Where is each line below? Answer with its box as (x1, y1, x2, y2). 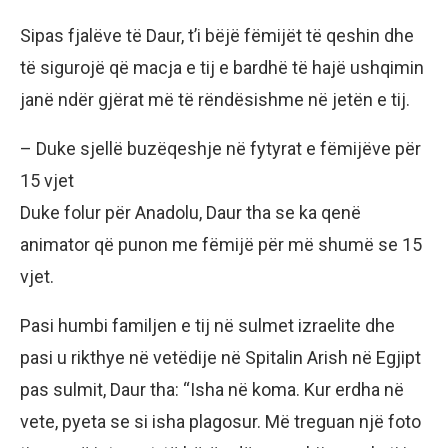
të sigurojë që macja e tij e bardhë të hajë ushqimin (20, 56, 424, 78)
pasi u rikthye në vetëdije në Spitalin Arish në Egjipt (20, 346, 421, 368)
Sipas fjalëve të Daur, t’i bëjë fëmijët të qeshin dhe (20, 24, 414, 46)
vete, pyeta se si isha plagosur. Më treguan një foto (20, 410, 421, 432)
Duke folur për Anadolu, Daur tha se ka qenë (20, 201, 361, 223)
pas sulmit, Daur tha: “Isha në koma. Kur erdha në (20, 378, 404, 400)
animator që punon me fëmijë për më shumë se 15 (20, 233, 422, 255)
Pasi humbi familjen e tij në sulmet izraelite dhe (20, 314, 395, 336)
